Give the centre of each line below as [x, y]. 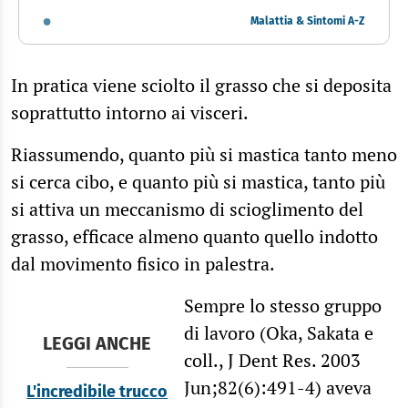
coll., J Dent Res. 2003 [272, 360]
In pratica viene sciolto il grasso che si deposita [201, 85]
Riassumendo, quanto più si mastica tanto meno [204, 154]
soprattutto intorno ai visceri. [130, 112]
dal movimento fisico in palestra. [143, 263]
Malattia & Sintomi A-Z [308, 21]
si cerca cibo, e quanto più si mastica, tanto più [198, 181]
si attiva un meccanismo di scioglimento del [187, 209]
